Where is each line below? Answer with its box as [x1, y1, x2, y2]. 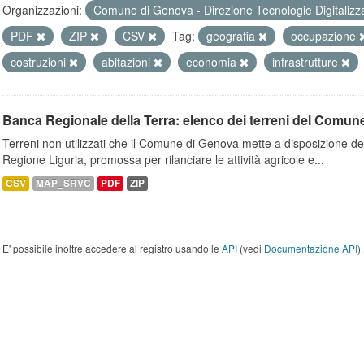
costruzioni [11, 54, 69, 70]
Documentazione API [264, 241, 357, 255]
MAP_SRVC [36, 176, 91, 190]
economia [186, 54, 240, 70]
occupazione [291, 28, 359, 44]
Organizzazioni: [2, 2, 82, 18]
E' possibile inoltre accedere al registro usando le [2, 241, 222, 255]
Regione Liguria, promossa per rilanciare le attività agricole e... [2, 151, 324, 167]
